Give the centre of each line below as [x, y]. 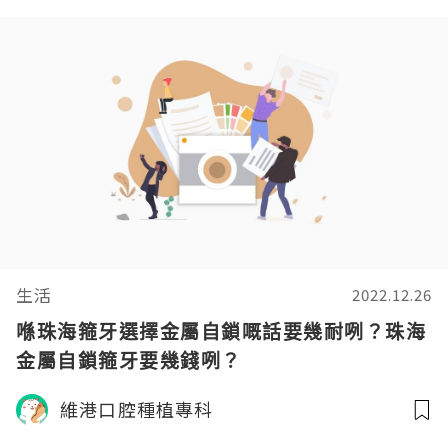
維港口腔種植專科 [137, 409]
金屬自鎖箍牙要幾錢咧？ [129, 361]
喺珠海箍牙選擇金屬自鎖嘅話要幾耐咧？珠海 [221, 332]
